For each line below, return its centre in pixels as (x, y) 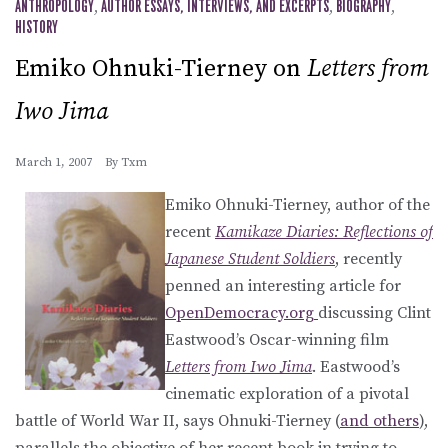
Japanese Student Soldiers (250, 258)
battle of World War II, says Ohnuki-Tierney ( (177, 420)
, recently (368, 258)
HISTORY (36, 27)
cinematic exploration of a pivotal (287, 393)
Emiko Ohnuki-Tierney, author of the (297, 204)
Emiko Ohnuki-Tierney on (161, 68)
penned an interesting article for (283, 285)
